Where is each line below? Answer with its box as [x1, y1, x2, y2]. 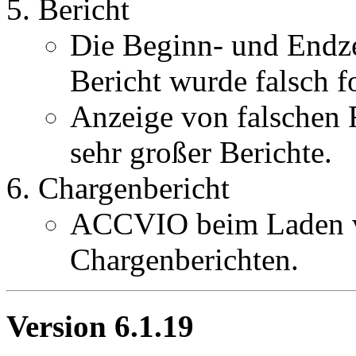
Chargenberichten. [70, 242, 299, 277]
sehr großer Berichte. [70, 135, 332, 170]
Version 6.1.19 [6, 309, 194, 344]
